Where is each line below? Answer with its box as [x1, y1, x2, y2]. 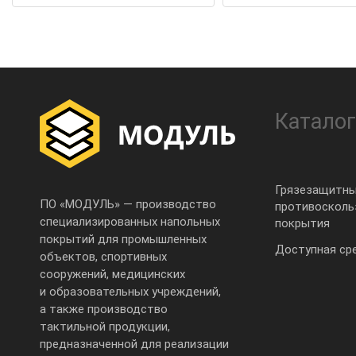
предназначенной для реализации [40, 337, 229, 351]
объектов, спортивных [40, 250, 167, 264]
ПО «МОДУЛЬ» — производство [40, 197, 216, 211]
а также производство [40, 302, 168, 316]
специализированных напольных [40, 215, 220, 229]
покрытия [275, 215, 330, 230]
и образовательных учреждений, [40, 284, 221, 299]
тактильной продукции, [40, 319, 170, 334]
